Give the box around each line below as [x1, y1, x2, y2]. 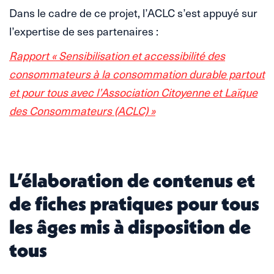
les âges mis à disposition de [9, 214, 251, 239]
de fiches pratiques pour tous [9, 191, 259, 215]
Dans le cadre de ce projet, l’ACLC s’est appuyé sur [9, 4, 257, 21]
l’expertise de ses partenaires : [9, 22, 158, 39]
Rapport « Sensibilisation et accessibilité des [9, 46, 225, 64]
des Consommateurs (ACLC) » [9, 102, 155, 119]
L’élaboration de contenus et [9, 168, 255, 192]
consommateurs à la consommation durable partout [9, 65, 265, 82]
